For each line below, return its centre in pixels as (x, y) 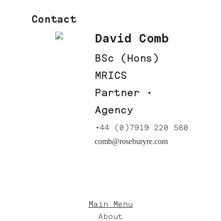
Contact (54, 19)
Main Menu (110, 204)
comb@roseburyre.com (131, 142)
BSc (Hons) (127, 58)
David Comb (132, 38)
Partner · (124, 92)
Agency (114, 110)
